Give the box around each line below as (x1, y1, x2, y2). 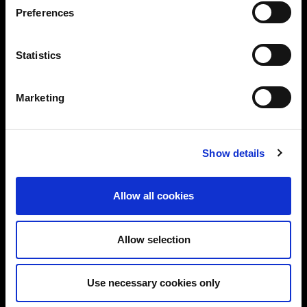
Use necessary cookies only (87, 277, 220, 288)
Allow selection (116, 233, 191, 245)
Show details (202, 147, 265, 159)
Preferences (16, 6, 75, 19)
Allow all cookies (113, 190, 194, 201)
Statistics (16, 49, 61, 61)
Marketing (16, 91, 64, 103)
